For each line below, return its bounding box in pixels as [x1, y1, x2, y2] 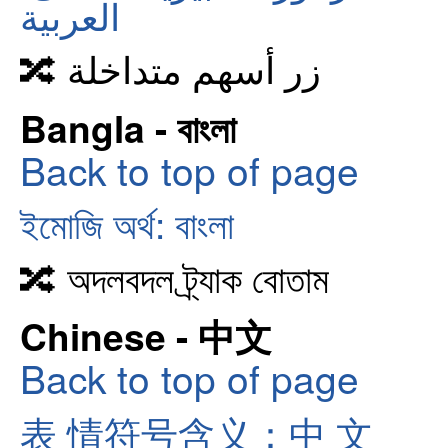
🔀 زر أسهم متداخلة [67, 41, 321, 96]
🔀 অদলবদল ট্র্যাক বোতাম [20, 249, 329, 304]
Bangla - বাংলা [20, 100, 236, 154]
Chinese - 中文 [20, 309, 272, 363]
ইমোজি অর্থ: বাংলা [20, 196, 234, 251]
